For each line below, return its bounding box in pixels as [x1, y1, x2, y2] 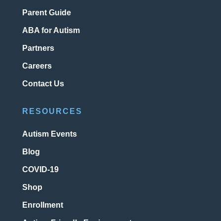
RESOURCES [22, 107, 82, 116]
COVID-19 [22, 165, 59, 174]
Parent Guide [22, 8, 71, 17]
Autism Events [22, 130, 77, 139]
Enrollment [22, 201, 63, 210]
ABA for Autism [22, 26, 80, 35]
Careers [22, 62, 52, 71]
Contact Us [22, 79, 64, 88]
